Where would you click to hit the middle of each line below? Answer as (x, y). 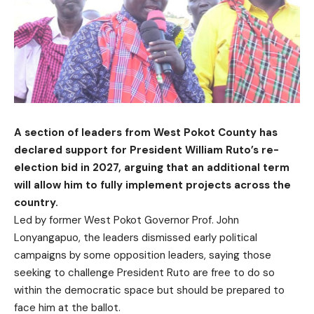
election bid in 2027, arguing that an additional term (152, 168)
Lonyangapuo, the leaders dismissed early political (136, 238)
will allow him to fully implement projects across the (152, 185)
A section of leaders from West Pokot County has (146, 133)
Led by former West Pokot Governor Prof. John (127, 220)
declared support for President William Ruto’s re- (146, 150)
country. (36, 203)
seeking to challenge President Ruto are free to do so (144, 273)
